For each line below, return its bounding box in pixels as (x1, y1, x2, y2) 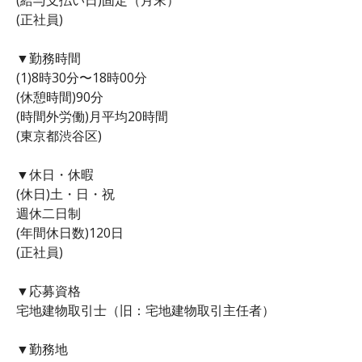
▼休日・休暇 (16, 165, 94, 183)
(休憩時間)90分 (16, 87, 103, 106)
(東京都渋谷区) (16, 126, 102, 145)
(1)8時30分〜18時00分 (16, 68, 147, 86)
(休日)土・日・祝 (16, 184, 115, 203)
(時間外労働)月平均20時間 (16, 107, 168, 125)
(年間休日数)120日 (16, 223, 124, 242)
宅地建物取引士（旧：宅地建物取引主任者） (16, 301, 275, 319)
